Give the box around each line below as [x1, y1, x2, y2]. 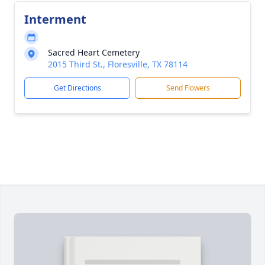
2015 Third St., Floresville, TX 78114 [48, 59, 188, 70]
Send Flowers [166, 83, 210, 93]
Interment [24, 11, 86, 27]
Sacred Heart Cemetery [48, 47, 140, 58]
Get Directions [53, 83, 101, 93]
